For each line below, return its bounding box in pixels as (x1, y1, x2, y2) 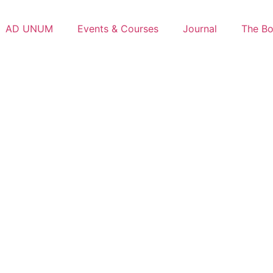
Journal (183, 23, 218, 35)
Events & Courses (77, 23, 159, 35)
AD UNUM (5, 23, 54, 35)
